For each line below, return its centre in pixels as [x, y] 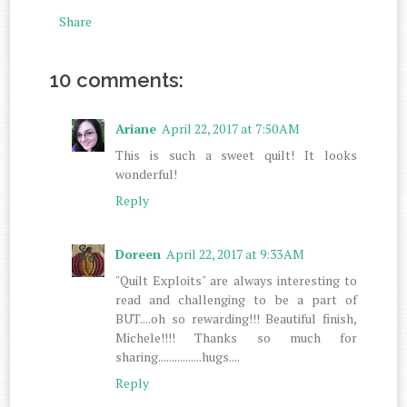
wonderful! [147, 174]
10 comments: [117, 79]
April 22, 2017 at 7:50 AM [231, 128]
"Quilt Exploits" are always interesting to [236, 280]
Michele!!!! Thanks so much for [236, 337]
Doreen [139, 253]
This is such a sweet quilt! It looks [236, 154]
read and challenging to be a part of [236, 299]
